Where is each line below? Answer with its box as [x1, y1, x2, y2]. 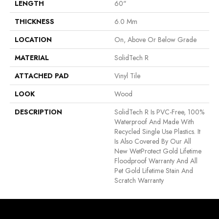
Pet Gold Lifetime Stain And [114, 166, 193, 176]
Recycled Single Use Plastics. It [114, 127, 200, 137]
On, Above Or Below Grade [114, 35, 197, 45]
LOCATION [15, 35, 52, 45]
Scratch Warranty [114, 175, 164, 186]
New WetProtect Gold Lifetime [114, 146, 201, 156]
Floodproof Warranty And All [114, 156, 197, 166]
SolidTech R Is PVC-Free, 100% [114, 107, 204, 117]
